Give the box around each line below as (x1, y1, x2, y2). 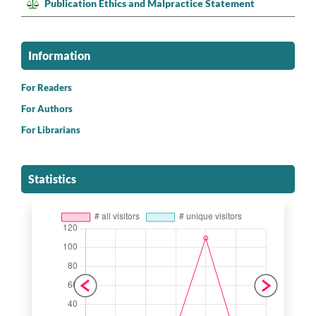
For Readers (21, 81, 72, 93)
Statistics (28, 171, 76, 186)
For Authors (21, 102, 73, 114)
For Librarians (21, 123, 80, 135)
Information (28, 48, 90, 62)
